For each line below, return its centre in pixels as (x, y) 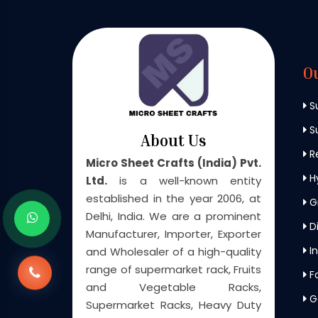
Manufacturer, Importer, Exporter (174, 234)
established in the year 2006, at (174, 198)
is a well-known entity (184, 180)
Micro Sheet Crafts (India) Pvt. (174, 163)
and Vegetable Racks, (174, 287)
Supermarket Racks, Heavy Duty (174, 305)
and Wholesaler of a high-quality (174, 251)
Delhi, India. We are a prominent (174, 216)
